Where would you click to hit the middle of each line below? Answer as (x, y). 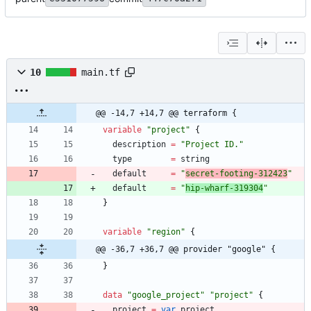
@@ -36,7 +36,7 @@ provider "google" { (186, 250)
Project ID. (212, 145)
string (195, 159)
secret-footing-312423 (236, 174)
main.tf (101, 73)
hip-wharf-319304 (224, 188)
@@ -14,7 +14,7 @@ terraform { (166, 114)
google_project (166, 295)
